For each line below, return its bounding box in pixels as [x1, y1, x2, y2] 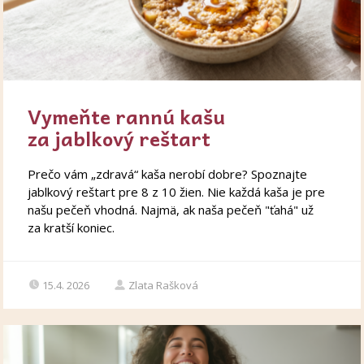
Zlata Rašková [128, 278, 199, 293]
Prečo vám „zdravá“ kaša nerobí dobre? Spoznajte [28, 166, 308, 183]
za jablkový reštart [28, 123, 211, 154]
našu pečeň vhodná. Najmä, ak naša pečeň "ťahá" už [28, 201, 314, 219]
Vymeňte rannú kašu [28, 101, 226, 132]
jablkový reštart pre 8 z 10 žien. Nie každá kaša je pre [28, 184, 326, 201]
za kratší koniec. [28, 219, 115, 236]
